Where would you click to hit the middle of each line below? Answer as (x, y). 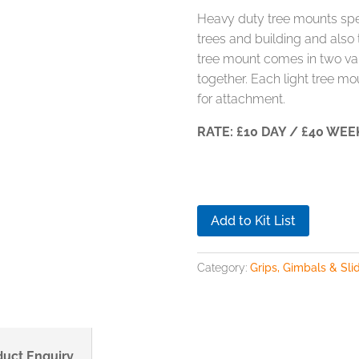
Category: (223, 267)
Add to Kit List (253, 220)
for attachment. (241, 99)
